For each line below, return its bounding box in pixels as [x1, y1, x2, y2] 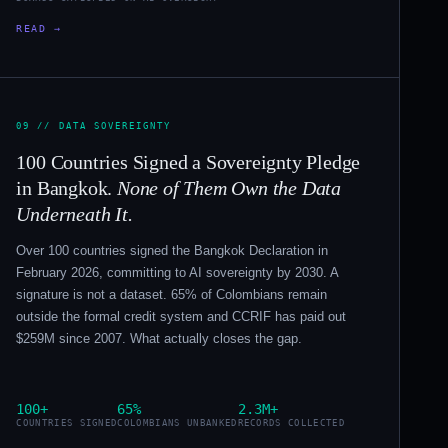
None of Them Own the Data [116, 177, 341, 200]
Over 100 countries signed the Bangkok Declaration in [16, 243, 329, 259]
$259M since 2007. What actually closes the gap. [16, 331, 303, 347]
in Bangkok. [16, 177, 117, 200]
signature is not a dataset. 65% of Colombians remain [16, 287, 328, 303]
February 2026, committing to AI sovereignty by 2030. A [16, 265, 339, 281]
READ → [16, 23, 62, 35]
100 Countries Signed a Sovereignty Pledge [16, 151, 361, 174]
